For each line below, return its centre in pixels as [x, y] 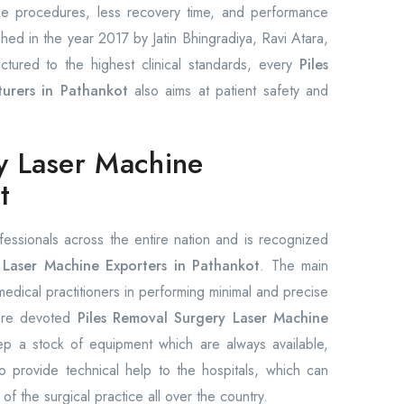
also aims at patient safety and [228, 91]
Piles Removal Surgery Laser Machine [203, 318]
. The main [294, 266]
